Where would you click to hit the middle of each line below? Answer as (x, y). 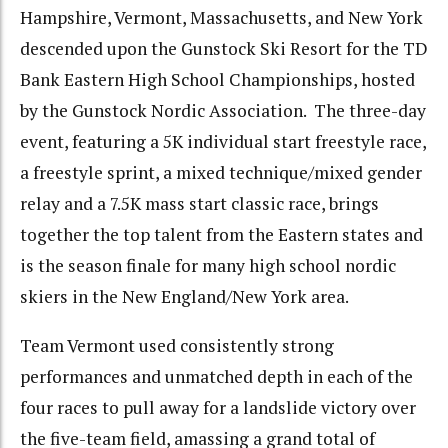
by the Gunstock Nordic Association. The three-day (223, 111)
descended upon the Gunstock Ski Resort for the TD (224, 49)
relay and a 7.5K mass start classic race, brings (199, 204)
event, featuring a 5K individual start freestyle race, (223, 142)
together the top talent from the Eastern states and (221, 235)
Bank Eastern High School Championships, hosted (217, 80)
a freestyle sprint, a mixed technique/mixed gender (221, 173)
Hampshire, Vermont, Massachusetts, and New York (221, 18)
